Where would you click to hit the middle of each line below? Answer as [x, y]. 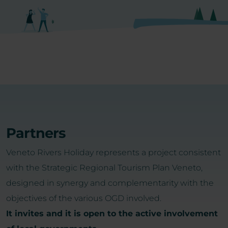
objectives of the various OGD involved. [84, 198]
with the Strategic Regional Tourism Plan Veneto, [104, 167]
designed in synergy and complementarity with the [110, 183]
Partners [36, 133]
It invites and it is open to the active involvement [112, 213]
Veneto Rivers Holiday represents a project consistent [113, 152]
